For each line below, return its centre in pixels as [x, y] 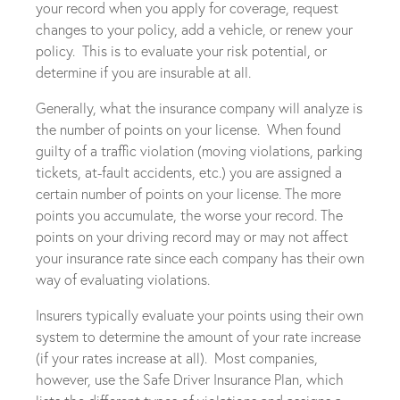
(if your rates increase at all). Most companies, [177, 358]
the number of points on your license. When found [188, 129]
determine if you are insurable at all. [143, 72]
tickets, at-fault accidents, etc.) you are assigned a [189, 172]
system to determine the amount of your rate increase [198, 337]
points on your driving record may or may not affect [192, 237]
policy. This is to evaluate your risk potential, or [181, 51]
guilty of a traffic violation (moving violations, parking [199, 151]
